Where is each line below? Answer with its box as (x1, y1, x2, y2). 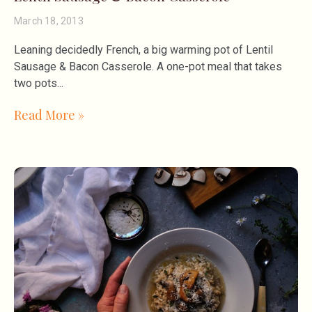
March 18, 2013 (14, 15, 84, 26)
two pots (14, 76, 57, 90)
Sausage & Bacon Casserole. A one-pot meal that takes (14, 59, 282, 73)
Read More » (14, 106, 84, 123)
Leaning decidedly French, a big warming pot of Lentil (14, 42, 273, 56)
